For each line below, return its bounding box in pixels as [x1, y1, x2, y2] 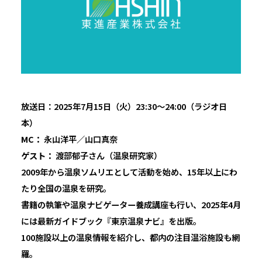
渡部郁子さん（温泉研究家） [53, 149, 162, 161]
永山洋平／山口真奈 [42, 132, 118, 145]
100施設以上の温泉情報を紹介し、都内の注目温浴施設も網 [20, 230, 240, 243]
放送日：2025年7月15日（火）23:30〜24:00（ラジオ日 [20, 99, 227, 112]
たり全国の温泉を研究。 [20, 181, 111, 194]
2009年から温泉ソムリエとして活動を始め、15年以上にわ [20, 165, 237, 178]
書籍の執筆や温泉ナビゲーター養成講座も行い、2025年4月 [20, 198, 241, 211]
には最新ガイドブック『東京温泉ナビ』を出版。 [20, 214, 201, 227]
